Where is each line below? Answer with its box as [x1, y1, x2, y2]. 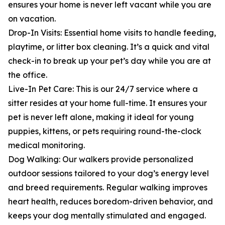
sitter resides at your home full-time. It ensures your [8, 98, 207, 108]
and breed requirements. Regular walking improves [8, 182, 207, 193]
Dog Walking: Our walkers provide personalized [8, 154, 193, 165]
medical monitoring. [8, 140, 85, 151]
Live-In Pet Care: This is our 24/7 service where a [8, 84, 198, 94]
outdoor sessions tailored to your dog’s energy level [8, 168, 209, 179]
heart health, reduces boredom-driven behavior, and [8, 196, 213, 207]
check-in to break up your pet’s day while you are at [8, 56, 211, 66]
